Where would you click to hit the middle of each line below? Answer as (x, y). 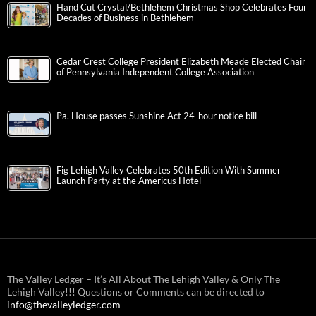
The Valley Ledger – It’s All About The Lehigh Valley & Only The (144, 279)
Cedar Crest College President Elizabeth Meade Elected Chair (181, 62)
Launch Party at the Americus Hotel (129, 181)
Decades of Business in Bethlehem (125, 18)
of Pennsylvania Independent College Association (155, 73)
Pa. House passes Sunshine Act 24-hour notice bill (157, 116)
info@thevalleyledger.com (64, 305)
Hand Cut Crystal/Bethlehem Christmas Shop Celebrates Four (182, 8)
